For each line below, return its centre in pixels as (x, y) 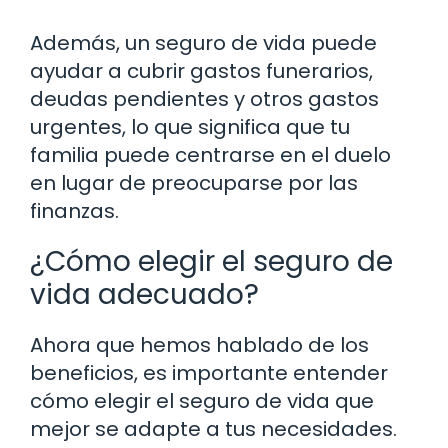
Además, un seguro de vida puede (203, 43)
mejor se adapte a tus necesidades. (213, 429)
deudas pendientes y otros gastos (204, 99)
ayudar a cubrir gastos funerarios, (201, 71)
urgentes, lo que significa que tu (190, 127)
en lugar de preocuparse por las (194, 183)
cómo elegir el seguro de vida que (202, 401)
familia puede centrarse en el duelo (210, 155)
